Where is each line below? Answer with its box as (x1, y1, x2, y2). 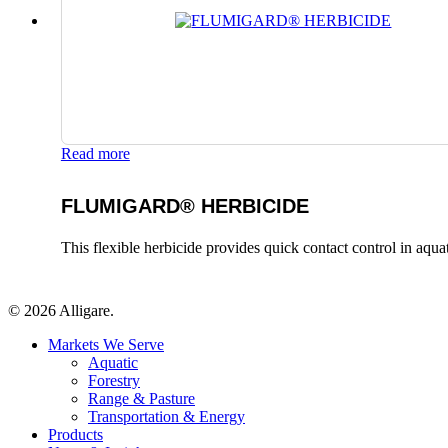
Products (48, 426, 103, 443)
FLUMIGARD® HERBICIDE (60, 194, 309, 217)
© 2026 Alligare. (8, 302, 114, 319)
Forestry (88, 372, 140, 389)
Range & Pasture (88, 390, 195, 407)
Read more (60, 144, 130, 162)
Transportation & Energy (88, 408, 245, 425)
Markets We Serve (48, 336, 164, 353)
